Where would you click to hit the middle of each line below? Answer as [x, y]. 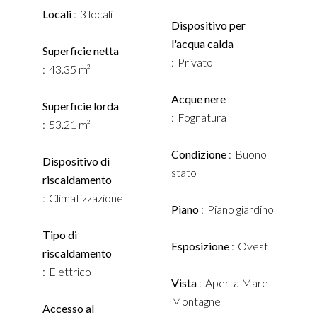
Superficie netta [81, 51]
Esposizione [201, 246]
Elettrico [70, 271]
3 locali [96, 14]
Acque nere [198, 99]
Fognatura [202, 117]
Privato [195, 62]
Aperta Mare [237, 283]
